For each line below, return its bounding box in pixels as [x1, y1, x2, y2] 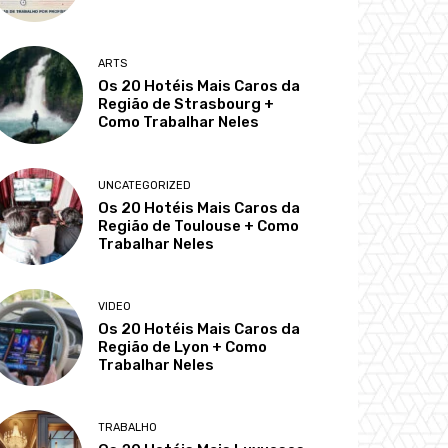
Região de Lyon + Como [98, 337, 268, 356]
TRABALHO [98, 421, 158, 435]
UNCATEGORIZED [98, 178, 192, 192]
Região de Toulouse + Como [98, 216, 300, 235]
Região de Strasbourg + [98, 95, 275, 114]
